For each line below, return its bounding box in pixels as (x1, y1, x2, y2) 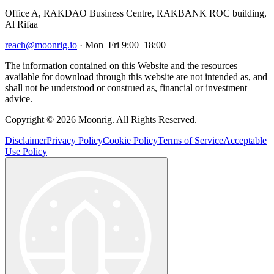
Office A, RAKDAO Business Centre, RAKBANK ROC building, (5, 7, 267, 18)
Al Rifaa (5, 18, 38, 29)
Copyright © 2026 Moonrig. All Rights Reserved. (5, 114, 197, 125)
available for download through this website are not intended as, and (5, 71, 267, 82)
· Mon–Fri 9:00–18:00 (77, 39, 166, 50)
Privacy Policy (46, 135, 103, 146)
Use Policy (5, 146, 47, 157)
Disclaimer (5, 135, 46, 146)
